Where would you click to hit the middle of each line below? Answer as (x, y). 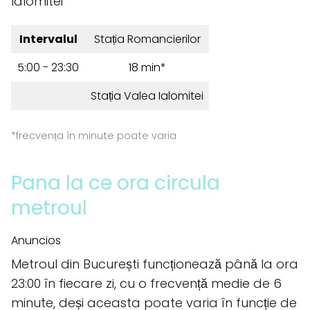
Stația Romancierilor (147, 39)
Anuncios (36, 240)
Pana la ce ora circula (116, 183)
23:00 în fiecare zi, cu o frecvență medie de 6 (146, 283)
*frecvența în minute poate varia (94, 136)
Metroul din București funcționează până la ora (155, 264)
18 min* (147, 67)
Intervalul (48, 39)
